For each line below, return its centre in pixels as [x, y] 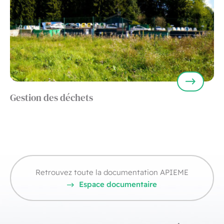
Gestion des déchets [51, 98]
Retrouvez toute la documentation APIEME [112, 172]
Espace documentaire [118, 183]
